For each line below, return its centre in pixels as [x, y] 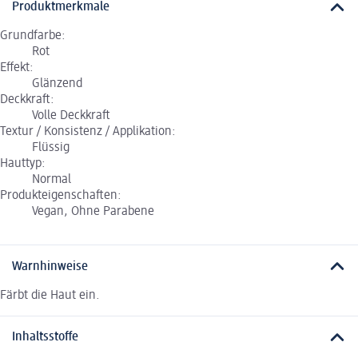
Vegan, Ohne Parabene [93, 212]
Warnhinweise [50, 267]
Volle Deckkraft [71, 116]
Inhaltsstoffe [45, 338]
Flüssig [51, 148]
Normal [52, 180]
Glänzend [57, 84]
